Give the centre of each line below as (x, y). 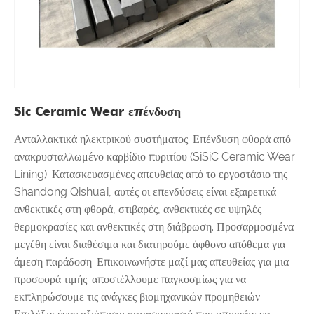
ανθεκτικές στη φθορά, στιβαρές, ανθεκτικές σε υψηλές (138, 210)
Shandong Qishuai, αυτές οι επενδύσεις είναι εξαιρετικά (145, 192)
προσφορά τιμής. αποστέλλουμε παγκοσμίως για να (130, 280)
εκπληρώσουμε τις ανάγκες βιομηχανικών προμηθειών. (138, 297)
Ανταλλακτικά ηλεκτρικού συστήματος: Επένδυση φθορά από (152, 139)
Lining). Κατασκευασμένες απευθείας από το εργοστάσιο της (151, 175)
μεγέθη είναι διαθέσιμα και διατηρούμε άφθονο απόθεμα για (150, 245)
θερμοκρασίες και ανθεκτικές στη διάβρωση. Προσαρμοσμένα (154, 227)
